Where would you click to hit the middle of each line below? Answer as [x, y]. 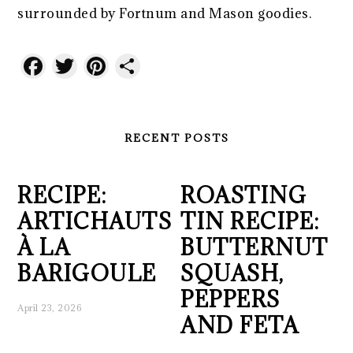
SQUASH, [232, 274]
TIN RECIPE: [250, 222]
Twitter [124, 66]
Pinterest [165, 66]
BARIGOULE [87, 274]
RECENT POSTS [176, 138]
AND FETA [240, 326]
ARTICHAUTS [95, 222]
